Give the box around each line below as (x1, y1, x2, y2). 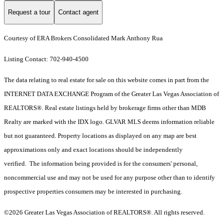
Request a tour (8, 8, 50, 16)
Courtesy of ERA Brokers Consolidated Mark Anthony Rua (4, 34, 163, 42)
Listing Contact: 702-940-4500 (4, 55, 90, 63)
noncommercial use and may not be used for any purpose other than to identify (4, 173, 215, 181)
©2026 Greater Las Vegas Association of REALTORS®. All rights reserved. (4, 208, 205, 216)
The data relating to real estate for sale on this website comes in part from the (4, 76, 209, 84)
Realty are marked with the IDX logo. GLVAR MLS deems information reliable (4, 117, 215, 125)
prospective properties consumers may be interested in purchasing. (4, 187, 182, 195)
